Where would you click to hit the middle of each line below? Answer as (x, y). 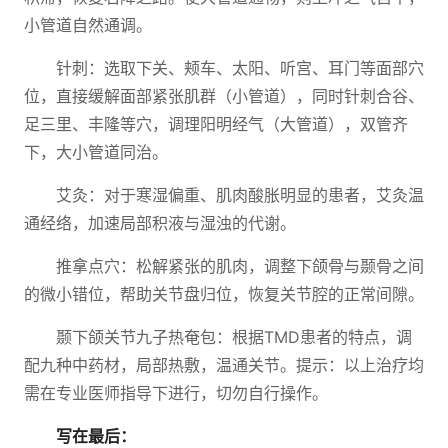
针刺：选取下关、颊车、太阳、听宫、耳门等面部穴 (240, 68)
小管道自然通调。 (88, 25)
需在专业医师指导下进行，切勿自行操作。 (176, 393)
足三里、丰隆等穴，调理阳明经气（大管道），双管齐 (216, 124)
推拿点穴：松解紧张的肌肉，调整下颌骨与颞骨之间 (240, 266)
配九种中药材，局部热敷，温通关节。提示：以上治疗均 (224, 365)
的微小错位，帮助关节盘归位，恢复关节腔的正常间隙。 (224, 294)
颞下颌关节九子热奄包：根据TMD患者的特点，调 (234, 337)
